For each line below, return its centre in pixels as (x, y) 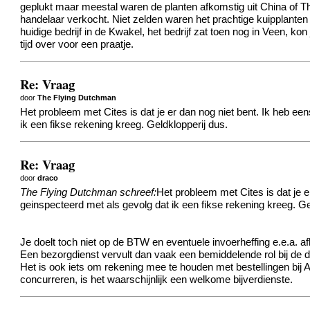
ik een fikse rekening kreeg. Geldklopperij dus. (124, 125)
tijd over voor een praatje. (77, 45)
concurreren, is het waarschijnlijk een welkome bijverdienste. (157, 280)
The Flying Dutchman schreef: (89, 193)
